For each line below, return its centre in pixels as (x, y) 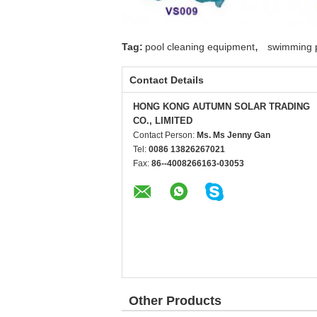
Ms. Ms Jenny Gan (234, 136)
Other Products (175, 301)
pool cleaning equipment (200, 47)
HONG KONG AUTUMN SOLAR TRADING (221, 107)
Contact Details (167, 80)
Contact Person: (165, 136)
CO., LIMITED (163, 121)
